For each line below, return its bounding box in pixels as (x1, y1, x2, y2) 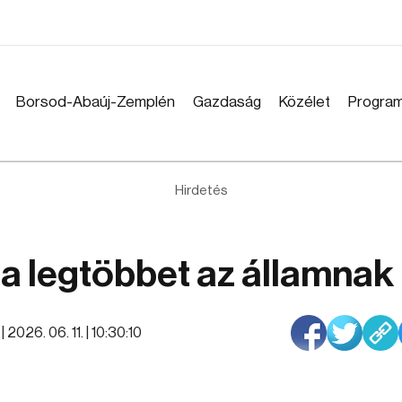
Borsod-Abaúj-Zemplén (16, 94, 175, 109)
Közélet (279, 94, 330, 109)
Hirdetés (174, 184, 228, 197)
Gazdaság (193, 94, 261, 109)
